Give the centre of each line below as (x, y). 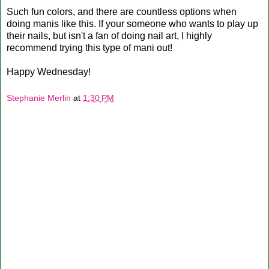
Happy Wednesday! (49, 71)
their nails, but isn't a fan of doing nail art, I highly (109, 35)
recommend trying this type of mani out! (89, 47)
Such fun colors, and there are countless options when (122, 11)
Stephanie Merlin (39, 98)
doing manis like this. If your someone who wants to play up (132, 23)
